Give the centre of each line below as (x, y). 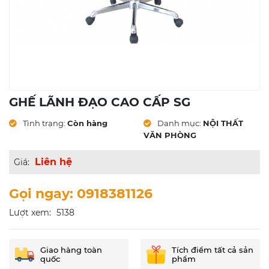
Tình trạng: (43, 123)
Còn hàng (87, 123)
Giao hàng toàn (71, 250)
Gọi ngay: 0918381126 (81, 194)
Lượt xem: (30, 213)
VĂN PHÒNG (170, 135)
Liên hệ (53, 162)
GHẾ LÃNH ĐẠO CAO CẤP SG (100, 102)
